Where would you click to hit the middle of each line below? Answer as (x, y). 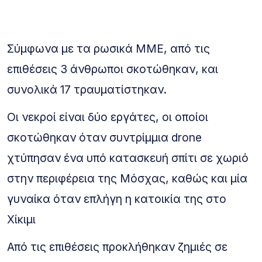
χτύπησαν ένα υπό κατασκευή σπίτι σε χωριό (128, 158)
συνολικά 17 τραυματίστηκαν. (87, 90)
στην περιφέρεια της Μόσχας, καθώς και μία (127, 179)
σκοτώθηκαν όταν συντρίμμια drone (104, 138)
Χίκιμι (21, 220)
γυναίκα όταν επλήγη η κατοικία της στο (117, 199)
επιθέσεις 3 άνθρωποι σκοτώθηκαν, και (113, 69)
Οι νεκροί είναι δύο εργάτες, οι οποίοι (108, 117)
